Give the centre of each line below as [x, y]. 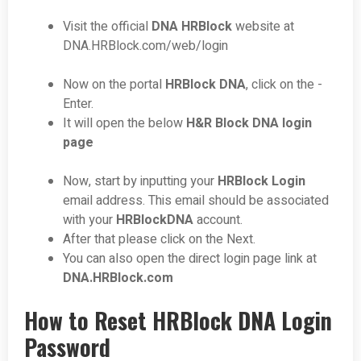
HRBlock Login [261, 182]
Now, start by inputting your [140, 182]
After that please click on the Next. [159, 240]
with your [89, 220]
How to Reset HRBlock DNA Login [178, 321]
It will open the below [124, 124]
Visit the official [107, 27]
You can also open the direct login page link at [190, 259]
